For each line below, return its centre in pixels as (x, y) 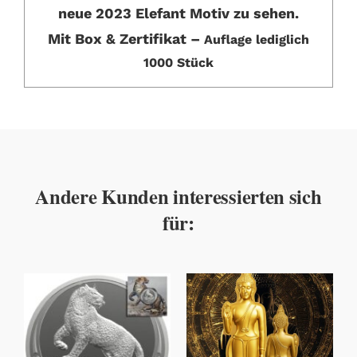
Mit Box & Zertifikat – (126, 39)
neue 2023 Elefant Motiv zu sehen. (178, 13)
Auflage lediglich (257, 39)
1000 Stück (178, 63)
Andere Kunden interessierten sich (178, 196)
